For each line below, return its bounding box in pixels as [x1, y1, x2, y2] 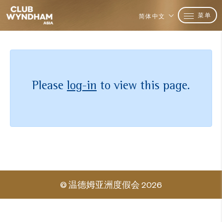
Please [32, 78, 67, 92]
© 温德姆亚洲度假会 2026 [60, 179, 162, 189]
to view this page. [97, 78, 190, 92]
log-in [67, 78, 97, 92]
